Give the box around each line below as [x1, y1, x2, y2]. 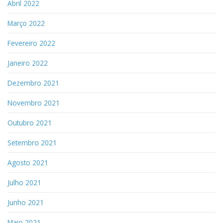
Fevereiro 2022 [7, 38, 55, 48]
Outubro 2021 [7, 117, 52, 127]
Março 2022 [7, 18, 45, 28]
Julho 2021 [7, 177, 41, 187]
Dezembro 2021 [7, 78, 59, 88]
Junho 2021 [7, 197, 44, 207]
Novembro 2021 [7, 98, 60, 108]
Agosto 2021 [7, 157, 48, 167]
